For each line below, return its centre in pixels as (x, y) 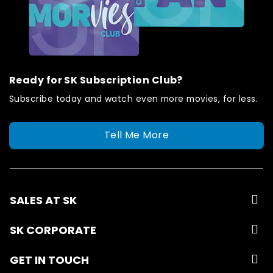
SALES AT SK (43, 200)
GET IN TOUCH (49, 260)
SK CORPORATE (53, 230)
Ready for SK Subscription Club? (96, 80)
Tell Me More (136, 135)
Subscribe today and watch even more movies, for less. (133, 99)
